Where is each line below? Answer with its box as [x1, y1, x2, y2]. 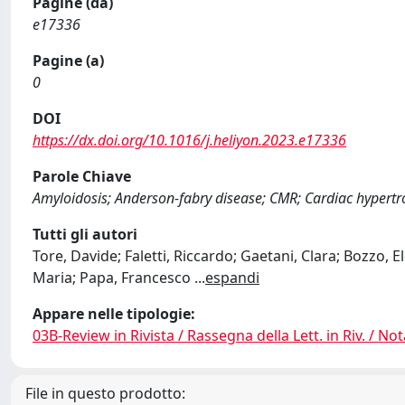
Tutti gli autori [33, 224, 137, 244]
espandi [205, 268, 259, 287]
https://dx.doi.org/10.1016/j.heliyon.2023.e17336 [33, 130, 346, 150]
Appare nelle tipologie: [33, 304, 195, 324]
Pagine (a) [33, 51, 104, 71]
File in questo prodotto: [25, 383, 185, 403]
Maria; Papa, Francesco [33, 268, 194, 287]
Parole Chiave [33, 166, 131, 186]
